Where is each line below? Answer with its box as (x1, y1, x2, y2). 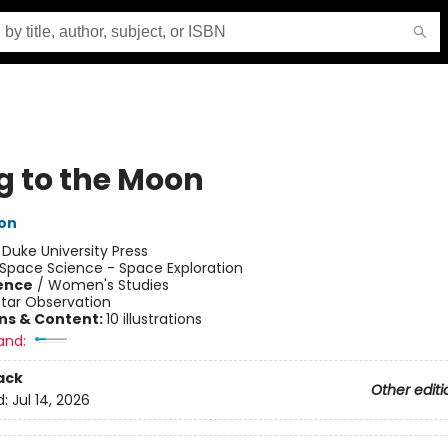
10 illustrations (105, 309, 202, 329)
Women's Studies (47, 275, 169, 295)
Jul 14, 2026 (11, 390, 90, 411)
